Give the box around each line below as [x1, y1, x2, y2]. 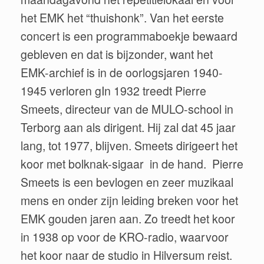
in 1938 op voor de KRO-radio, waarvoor [21, 229, 229, 245]
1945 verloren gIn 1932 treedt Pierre [21, 82, 206, 99]
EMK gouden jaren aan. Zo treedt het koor [21, 210, 235, 227]
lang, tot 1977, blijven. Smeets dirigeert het [21, 137, 237, 154]
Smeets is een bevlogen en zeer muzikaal [21, 174, 233, 190]
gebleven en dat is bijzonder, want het [21, 46, 213, 62]
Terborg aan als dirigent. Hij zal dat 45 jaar [21, 119, 236, 136]
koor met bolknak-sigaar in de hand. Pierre [21, 156, 243, 172]
